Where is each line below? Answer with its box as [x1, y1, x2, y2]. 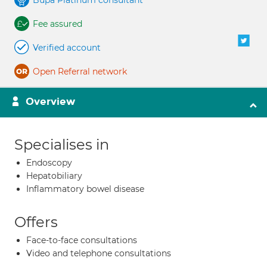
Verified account [33, 42, 101, 53]
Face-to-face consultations [26, 235, 137, 246]
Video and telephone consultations [26, 248, 171, 259]
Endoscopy [26, 157, 72, 168]
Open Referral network [33, 66, 127, 77]
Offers [14, 213, 58, 231]
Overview [26, 95, 75, 108]
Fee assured [33, 18, 82, 29]
